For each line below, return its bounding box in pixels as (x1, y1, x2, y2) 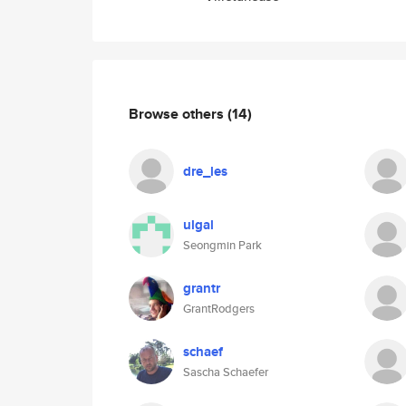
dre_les (183, 161, 227, 181)
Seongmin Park (183, 237, 262, 254)
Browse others (129, 102, 227, 124)
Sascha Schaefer (183, 363, 268, 381)
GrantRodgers (183, 300, 255, 317)
